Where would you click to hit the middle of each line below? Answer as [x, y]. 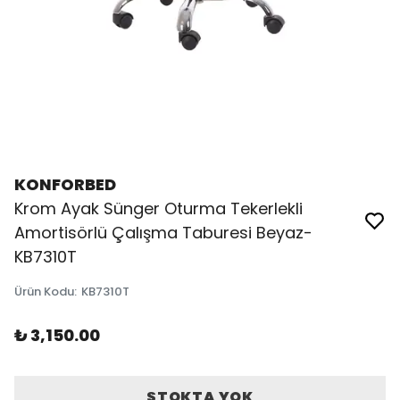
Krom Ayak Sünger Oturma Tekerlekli [158, 208]
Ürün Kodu [44, 292]
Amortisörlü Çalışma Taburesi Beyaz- [163, 233]
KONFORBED [65, 184]
